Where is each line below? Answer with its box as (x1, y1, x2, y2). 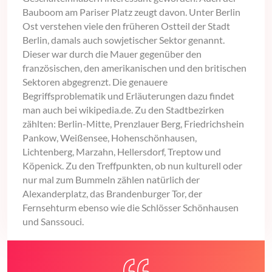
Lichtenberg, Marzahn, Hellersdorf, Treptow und (22, 146, 221, 158)
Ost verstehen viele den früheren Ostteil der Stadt (22, 20, 230, 32)
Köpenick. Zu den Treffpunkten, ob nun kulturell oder (22, 160, 242, 172)
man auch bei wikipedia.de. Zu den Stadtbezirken (22, 104, 224, 116)
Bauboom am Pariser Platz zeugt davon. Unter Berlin (22, 6, 240, 18)
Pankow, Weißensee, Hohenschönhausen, (22, 132, 197, 144)
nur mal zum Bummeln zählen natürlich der (22, 174, 200, 186)
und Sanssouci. (22, 216, 84, 228)
